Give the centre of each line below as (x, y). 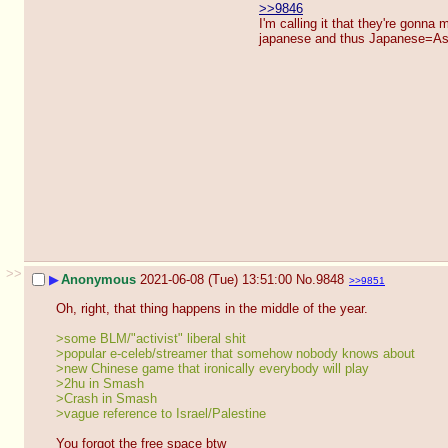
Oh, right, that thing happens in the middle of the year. (212, 309)
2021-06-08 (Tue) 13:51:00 (216, 280)
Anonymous (98, 280)
